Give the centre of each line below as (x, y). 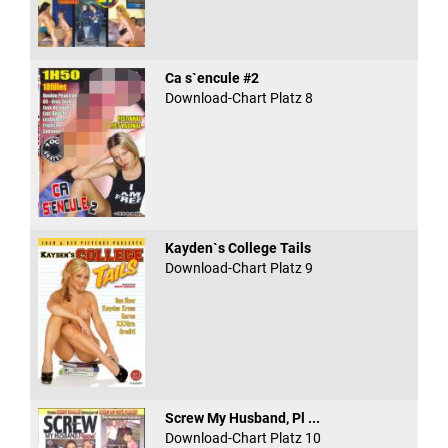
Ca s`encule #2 (211, 77)
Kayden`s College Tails (237, 247)
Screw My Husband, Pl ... (242, 418)
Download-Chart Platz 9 (238, 267)
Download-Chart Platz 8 (238, 97)
